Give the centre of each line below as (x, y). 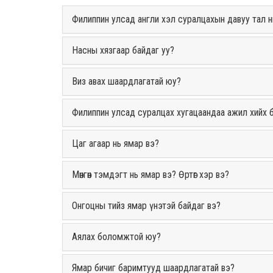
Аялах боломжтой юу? (116, 237)
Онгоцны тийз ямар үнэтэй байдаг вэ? (146, 206)
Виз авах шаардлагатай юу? (126, 81)
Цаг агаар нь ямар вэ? (115, 144)
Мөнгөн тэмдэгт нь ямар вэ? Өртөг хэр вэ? (151, 175)
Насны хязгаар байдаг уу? (123, 50)
